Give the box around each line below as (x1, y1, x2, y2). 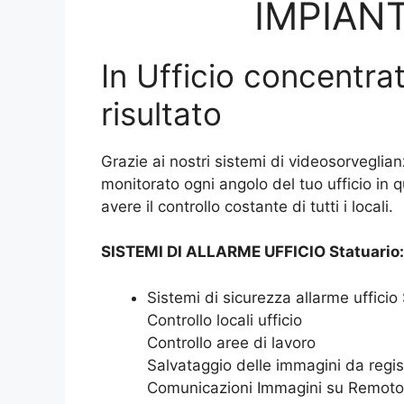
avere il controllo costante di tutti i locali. (101, 197, 393, 216)
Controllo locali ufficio (147, 310, 302, 329)
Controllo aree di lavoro (147, 333, 316, 352)
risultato (101, 94, 222, 133)
